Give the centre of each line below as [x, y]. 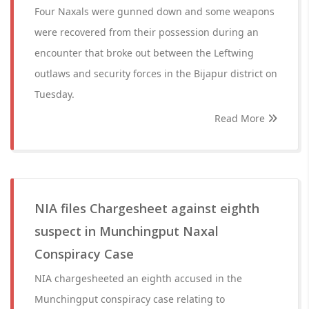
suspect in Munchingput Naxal [127, 231]
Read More [241, 118]
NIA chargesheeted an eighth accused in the [138, 278]
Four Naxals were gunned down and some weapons [154, 11]
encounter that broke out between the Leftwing [144, 53]
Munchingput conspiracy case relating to [130, 299]
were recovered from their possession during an [147, 32]
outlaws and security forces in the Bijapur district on [156, 73]
